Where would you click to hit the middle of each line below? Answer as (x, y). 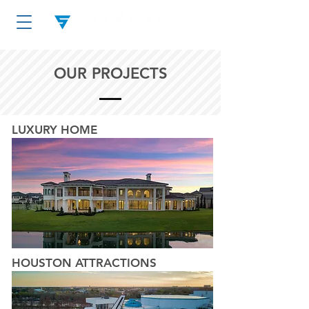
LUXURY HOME (54, 130)
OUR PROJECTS (110, 73)
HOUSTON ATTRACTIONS (84, 263)
